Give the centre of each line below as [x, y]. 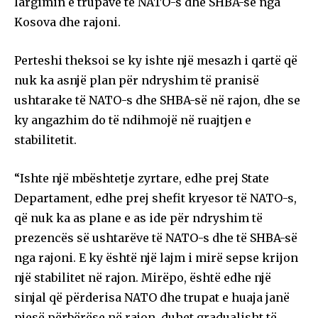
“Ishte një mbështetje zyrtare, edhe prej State [142, 178]
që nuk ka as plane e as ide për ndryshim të [138, 218]
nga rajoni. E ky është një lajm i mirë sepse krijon [156, 257]
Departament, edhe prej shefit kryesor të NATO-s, [155, 198]
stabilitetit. [45, 139]
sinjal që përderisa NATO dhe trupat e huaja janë [152, 297]
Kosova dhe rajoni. [67, 22]
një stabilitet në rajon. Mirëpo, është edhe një [143, 277]
